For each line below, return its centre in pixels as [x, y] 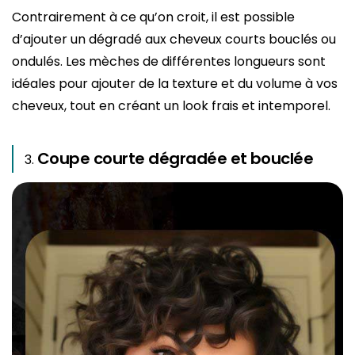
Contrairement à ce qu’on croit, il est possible [153, 17]
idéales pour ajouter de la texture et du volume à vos [175, 83]
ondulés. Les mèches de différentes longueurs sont [169, 61]
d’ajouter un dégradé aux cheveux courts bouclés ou [174, 39]
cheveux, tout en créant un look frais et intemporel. [171, 105]
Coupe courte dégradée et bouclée [176, 158]
